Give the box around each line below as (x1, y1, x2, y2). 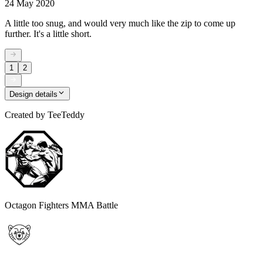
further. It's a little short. (5, 28, 92, 39)
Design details (9, 89, 58, 99)
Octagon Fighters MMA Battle (5, 200, 118, 210)
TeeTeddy (48, 109, 85, 120)
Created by (5, 109, 45, 120)
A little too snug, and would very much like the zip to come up (5, 18, 235, 28)
